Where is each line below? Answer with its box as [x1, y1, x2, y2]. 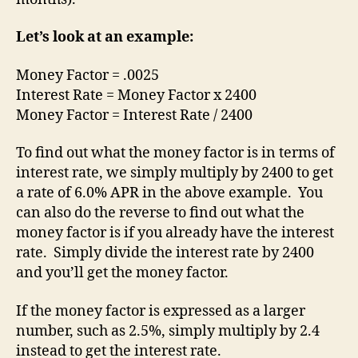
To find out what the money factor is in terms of [16, 144, 335, 162]
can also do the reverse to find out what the [16, 204, 304, 222]
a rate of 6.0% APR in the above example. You [16, 184, 323, 202]
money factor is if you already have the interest [16, 224, 334, 242]
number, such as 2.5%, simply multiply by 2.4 [16, 321, 320, 340]
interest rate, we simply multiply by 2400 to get [16, 164, 333, 182]
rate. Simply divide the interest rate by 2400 [16, 244, 314, 262]
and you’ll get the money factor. [16, 264, 229, 282]
